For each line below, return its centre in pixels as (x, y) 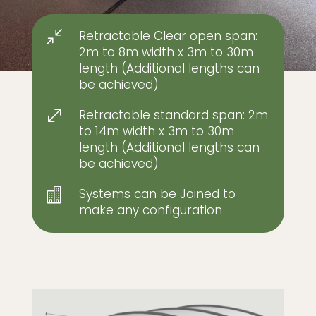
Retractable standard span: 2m (173, 115)
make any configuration (150, 211)
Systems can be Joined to (157, 194)
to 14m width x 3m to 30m (156, 132)
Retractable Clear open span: (168, 36)
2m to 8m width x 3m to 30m (166, 53)
